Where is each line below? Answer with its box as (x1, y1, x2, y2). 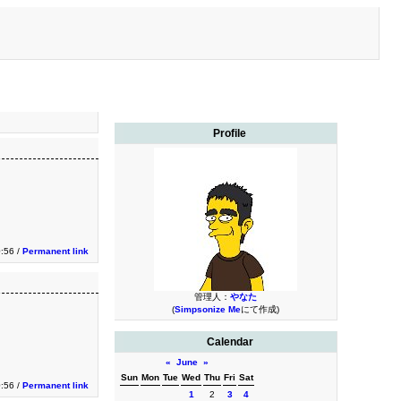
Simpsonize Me (174, 304, 241, 314)
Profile (213, 127, 247, 140)
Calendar (206, 336, 253, 348)
